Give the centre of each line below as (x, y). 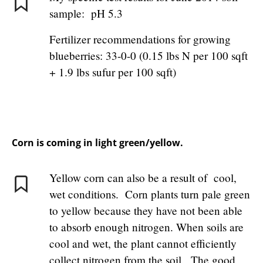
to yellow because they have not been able (146, 211)
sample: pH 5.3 (86, 14)
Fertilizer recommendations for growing (140, 39)
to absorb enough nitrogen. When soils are (146, 227)
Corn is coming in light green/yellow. (97, 143)
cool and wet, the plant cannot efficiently (143, 244)
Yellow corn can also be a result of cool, (143, 178)
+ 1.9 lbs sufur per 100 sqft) (113, 72)
